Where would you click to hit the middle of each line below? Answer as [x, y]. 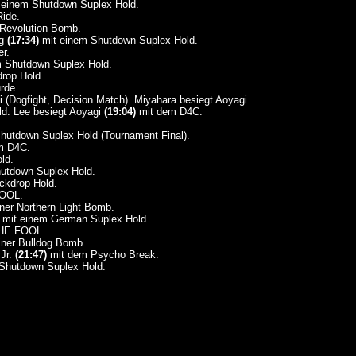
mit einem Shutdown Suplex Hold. [118, 40]
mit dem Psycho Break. [103, 255]
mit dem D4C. [169, 112]
